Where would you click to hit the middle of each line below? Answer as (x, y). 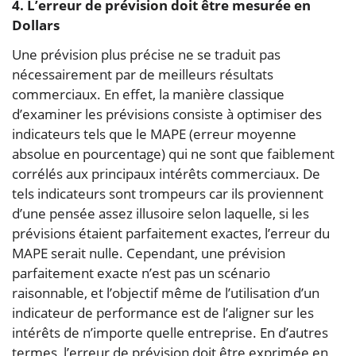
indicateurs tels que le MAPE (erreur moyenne (154, 133)
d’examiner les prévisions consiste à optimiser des (167, 114)
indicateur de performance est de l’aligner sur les (163, 312)
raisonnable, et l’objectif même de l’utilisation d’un (166, 292)
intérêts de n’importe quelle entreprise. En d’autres (170, 332)
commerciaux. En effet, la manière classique (148, 94)
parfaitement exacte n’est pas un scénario (141, 273)
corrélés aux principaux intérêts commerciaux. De (166, 173)
